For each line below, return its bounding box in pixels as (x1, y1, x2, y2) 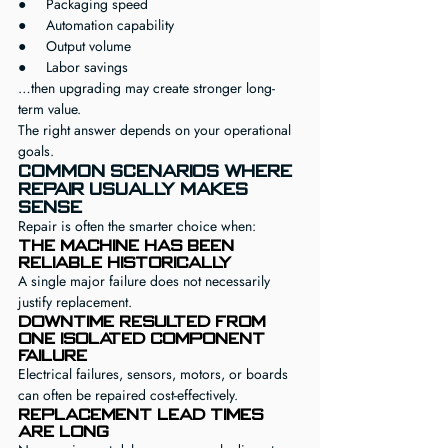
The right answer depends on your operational (18, 120, 295, 140)
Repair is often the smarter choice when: (18, 216, 256, 236)
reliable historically (18, 253, 231, 272)
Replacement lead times (18, 405, 268, 424)
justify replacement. (18, 292, 132, 312)
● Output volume (18, 36, 131, 56)
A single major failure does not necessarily (18, 271, 274, 291)
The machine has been (18, 236, 239, 255)
